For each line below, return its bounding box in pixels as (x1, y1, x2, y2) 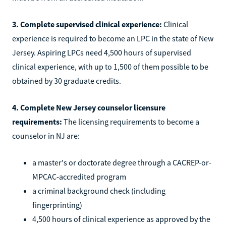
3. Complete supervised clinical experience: (12, 19, 162, 29)
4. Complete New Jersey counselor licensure (12, 102, 165, 112)
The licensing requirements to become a (62, 116, 199, 127)
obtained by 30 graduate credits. (12, 75, 121, 86)
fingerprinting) (32, 199, 82, 210)
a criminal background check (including (32, 185, 165, 196)
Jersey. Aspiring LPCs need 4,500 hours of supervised (12, 47, 191, 58)
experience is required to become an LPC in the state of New (12, 33, 213, 43)
